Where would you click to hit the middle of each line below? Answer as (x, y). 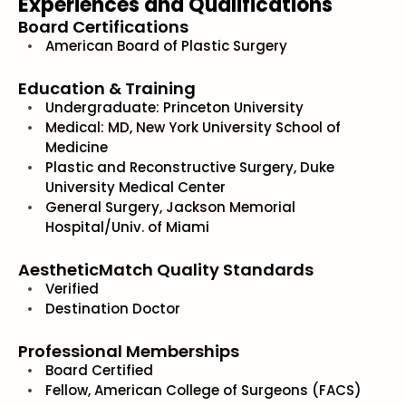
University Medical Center (135, 187)
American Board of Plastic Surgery (166, 46)
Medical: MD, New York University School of (193, 127)
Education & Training (107, 88)
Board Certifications (103, 27)
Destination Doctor (113, 309)
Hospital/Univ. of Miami (127, 227)
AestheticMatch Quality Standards (166, 270)
